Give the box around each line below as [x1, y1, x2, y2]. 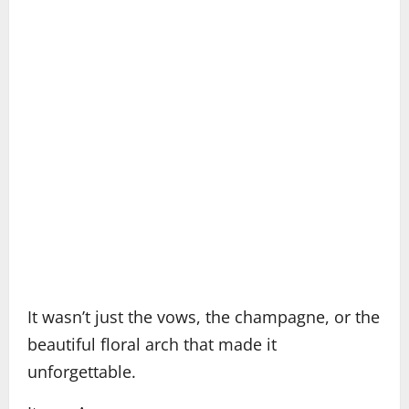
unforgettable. [27, 361, 136, 383]
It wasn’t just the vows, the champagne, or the [27, 306, 380, 328]
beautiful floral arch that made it [27, 333, 277, 355]
